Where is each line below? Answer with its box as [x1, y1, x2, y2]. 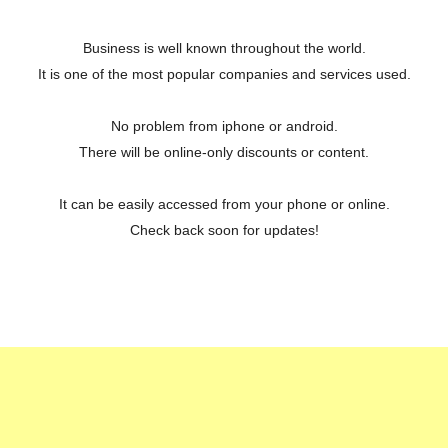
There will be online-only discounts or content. [79, 144, 369, 161]
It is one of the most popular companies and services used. [37, 66, 411, 83]
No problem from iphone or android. [110, 118, 338, 135]
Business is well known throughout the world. [82, 40, 366, 57]
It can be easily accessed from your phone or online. [58, 196, 390, 213]
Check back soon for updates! [129, 222, 319, 239]
